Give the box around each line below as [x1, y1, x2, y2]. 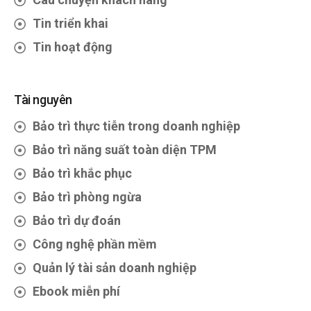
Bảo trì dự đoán [33, 213, 121, 228]
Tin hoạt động [33, 40, 112, 55]
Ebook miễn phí [33, 284, 120, 299]
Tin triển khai [33, 16, 108, 31]
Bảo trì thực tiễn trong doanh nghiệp [33, 119, 240, 134]
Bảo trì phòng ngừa [33, 190, 142, 205]
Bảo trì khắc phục [33, 166, 132, 181]
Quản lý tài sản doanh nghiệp [33, 260, 196, 276]
